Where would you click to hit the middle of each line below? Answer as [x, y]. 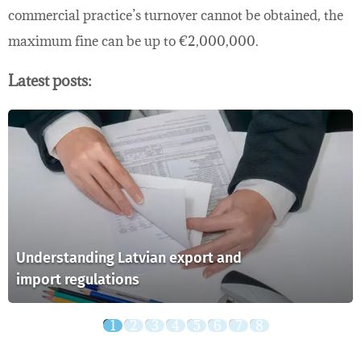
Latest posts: [50, 80]
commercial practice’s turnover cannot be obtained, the [176, 16]
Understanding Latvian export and [129, 258]
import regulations [78, 280]
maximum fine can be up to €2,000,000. [133, 41]
